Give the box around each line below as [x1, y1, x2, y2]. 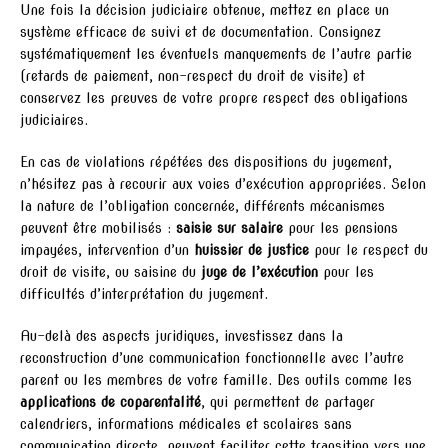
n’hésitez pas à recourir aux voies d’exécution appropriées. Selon [20, 175, 426, 192]
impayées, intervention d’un [20, 241, 194, 258]
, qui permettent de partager [201, 393, 375, 410]
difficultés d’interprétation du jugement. [20, 285, 268, 302]
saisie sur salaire [176, 219, 283, 236]
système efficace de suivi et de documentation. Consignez [20, 23, 381, 40]
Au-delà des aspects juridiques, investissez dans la [20, 327, 343, 344]
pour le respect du [309, 241, 428, 258]
